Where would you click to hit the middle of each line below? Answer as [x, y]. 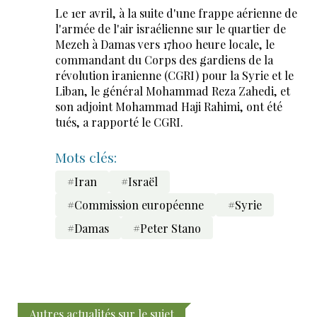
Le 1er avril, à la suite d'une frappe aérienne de [176, 13]
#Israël [139, 182]
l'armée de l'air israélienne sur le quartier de [170, 28]
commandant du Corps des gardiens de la [164, 59]
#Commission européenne [135, 204]
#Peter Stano [167, 228]
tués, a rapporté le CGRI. [119, 122]
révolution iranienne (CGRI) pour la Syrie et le [174, 75]
